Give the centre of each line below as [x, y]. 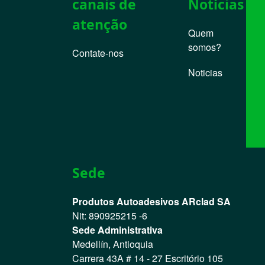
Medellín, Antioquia [114, 244]
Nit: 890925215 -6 [111, 216]
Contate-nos [98, 53]
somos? [205, 47]
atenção [100, 24]
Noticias [206, 72]
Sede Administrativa [117, 230]
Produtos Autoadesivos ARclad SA [151, 201]
